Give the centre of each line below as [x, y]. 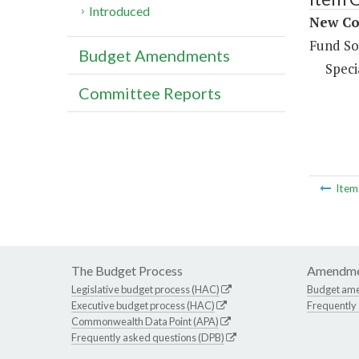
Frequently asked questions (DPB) [148, 338]
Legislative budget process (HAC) [145, 290]
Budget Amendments [154, 56]
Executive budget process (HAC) [143, 306]
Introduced [120, 11]
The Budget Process [127, 271]
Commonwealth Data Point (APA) [145, 322]
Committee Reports [150, 93]
